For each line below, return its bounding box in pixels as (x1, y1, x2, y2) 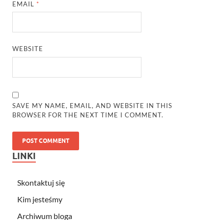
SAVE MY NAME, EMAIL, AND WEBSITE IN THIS (12, 101, 173, 110)
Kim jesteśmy (17, 194, 62, 204)
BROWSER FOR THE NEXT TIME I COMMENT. (12, 110, 164, 119)
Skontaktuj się (17, 177, 65, 187)
